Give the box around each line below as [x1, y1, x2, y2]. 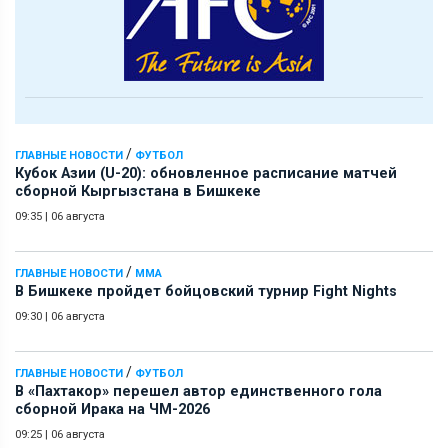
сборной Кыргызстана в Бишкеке [15, 182, 261, 200]
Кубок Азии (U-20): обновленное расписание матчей [15, 164, 397, 182]
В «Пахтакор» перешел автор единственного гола [15, 382, 382, 400]
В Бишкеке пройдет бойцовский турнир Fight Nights [15, 282, 397, 300]
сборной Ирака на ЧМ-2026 [15, 400, 210, 418]
